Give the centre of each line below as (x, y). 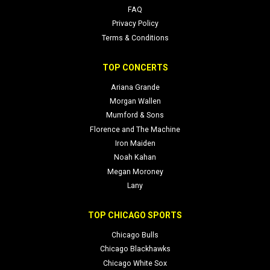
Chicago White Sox (135, 263)
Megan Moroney (135, 171)
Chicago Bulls (135, 235)
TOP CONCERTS (135, 67)
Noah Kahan (135, 158)
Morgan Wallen (135, 102)
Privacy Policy (135, 24)
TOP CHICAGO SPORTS (135, 215)
